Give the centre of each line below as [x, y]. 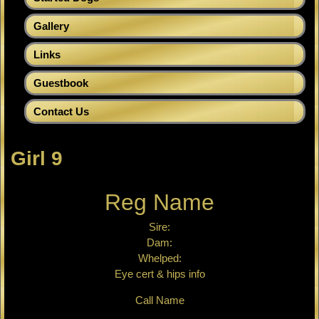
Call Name [159, 300]
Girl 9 [36, 159]
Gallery [51, 26]
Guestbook [61, 83]
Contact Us [61, 112]
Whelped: [159, 258]
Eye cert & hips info [159, 274]
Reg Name [159, 203]
